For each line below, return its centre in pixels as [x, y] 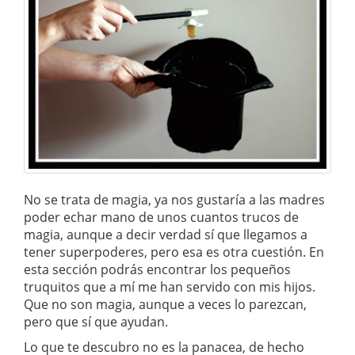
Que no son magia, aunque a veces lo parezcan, [165, 304]
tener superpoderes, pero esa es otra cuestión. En [174, 252]
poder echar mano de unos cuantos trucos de [161, 217]
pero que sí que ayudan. [96, 321]
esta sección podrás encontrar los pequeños [157, 269]
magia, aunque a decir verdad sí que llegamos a [166, 234]
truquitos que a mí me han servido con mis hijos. [170, 286]
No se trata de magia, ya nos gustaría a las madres [174, 199]
